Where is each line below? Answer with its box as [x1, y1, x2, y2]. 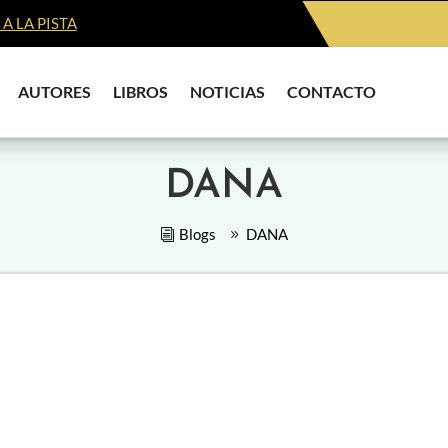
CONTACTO [287, 81, 377, 101]
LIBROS [113, 81, 169, 101]
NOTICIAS [190, 81, 266, 101]
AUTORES [18, 81, 92, 101]
